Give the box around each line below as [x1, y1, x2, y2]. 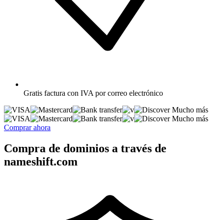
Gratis [24, 88, 42, 97]
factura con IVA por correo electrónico [44, 88, 163, 97]
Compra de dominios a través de [4, 141, 166, 155]
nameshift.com [4, 155, 78, 168]
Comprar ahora [4, 123, 51, 132]
